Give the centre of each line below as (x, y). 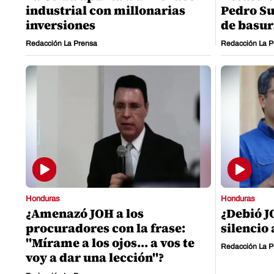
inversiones (61, 25)
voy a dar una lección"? (95, 258)
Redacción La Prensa (61, 44)
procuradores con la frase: (106, 228)
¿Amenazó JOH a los (85, 214)
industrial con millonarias (106, 11)
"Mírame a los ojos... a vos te (110, 243)
